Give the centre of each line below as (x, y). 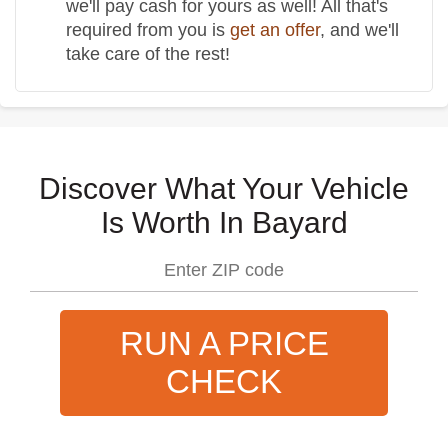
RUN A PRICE (224, 343)
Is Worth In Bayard (224, 222)
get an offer (275, 29)
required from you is (148, 29)
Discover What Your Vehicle (224, 188)
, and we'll (359, 29)
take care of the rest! (148, 53)
